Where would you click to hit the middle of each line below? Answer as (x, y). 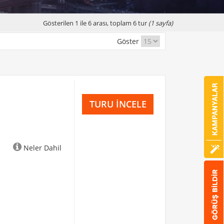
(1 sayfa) (161, 23)
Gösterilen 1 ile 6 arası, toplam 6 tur (96, 23)
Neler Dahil (42, 148)
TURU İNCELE (118, 104)
